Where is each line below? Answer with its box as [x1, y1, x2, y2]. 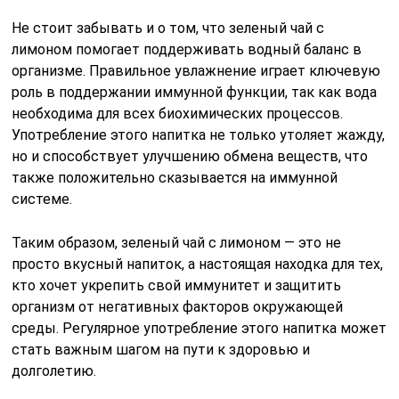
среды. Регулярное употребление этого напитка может [12, 319, 387, 337]
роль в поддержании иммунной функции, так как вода [12, 83, 378, 101]
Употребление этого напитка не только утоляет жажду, [12, 126, 386, 143]
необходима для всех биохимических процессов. [12, 104, 344, 122]
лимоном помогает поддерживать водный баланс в [12, 40, 362, 58]
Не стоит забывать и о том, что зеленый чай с [12, 19, 325, 37]
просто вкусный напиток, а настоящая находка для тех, [12, 255, 384, 273]
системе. [12, 190, 73, 208]
